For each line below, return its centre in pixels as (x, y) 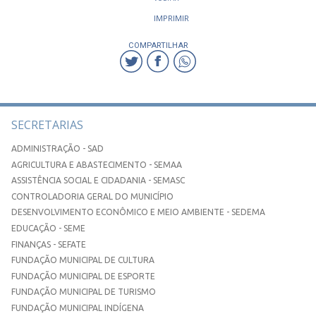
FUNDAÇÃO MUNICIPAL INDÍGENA (78, 308)
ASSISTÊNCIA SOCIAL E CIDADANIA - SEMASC (98, 181)
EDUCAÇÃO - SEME (48, 229)
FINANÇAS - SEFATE (49, 244)
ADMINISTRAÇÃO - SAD (57, 149)
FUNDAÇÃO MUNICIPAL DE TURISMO (84, 292)
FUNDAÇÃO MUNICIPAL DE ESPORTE (83, 276)
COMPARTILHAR (158, 45)
